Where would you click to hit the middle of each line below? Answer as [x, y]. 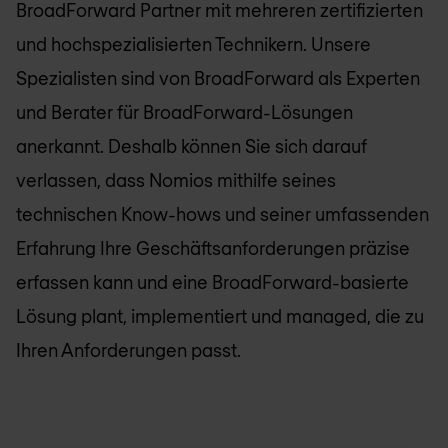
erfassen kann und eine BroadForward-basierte [212, 281]
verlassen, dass [82, 179]
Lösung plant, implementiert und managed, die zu [220, 315]
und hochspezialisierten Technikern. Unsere [193, 43]
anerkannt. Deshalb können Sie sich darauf [191, 145]
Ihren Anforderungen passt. [128, 349]
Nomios [181, 179]
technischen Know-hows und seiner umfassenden [222, 213]
